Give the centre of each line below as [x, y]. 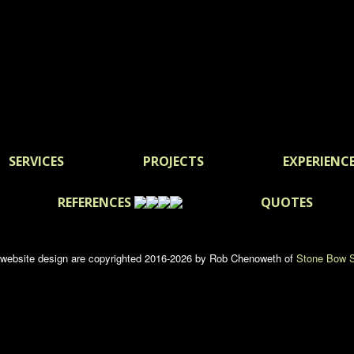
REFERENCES [96, 202]
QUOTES [286, 202]
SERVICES [36, 161]
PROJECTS [173, 161]
